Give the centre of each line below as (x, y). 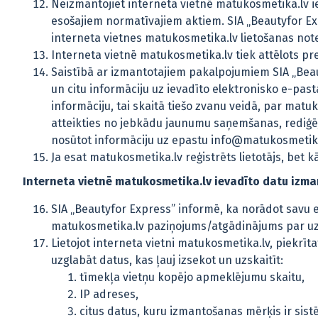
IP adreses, (109, 294)
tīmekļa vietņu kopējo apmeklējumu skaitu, (192, 277)
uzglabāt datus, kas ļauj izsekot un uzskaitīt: (167, 260)
